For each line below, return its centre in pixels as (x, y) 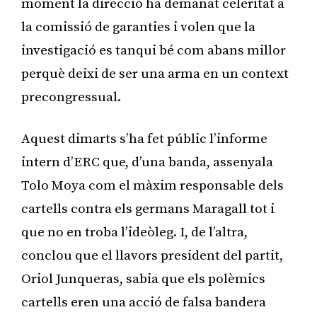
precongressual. (71, 97)
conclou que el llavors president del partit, (152, 255)
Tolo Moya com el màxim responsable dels (152, 185)
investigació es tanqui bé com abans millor (154, 50)
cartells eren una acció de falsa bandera (144, 302)
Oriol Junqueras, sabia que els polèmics (143, 279)
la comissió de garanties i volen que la (138, 27)
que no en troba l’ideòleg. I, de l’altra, (134, 232)
